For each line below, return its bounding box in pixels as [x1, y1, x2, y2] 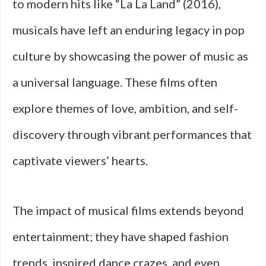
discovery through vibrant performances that [12, 127, 252, 141]
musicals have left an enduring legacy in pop [12, 23, 245, 37]
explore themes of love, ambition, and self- [12, 101, 238, 115]
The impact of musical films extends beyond [12, 203, 244, 217]
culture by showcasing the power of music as [12, 49, 248, 63]
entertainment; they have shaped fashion [12, 229, 229, 243]
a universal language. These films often [12, 75, 217, 89]
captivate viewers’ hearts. [12, 153, 148, 167]
